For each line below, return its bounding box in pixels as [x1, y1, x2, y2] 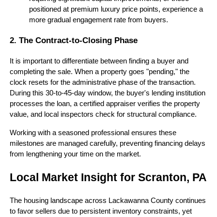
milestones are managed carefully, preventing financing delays [10, 139, 205, 148]
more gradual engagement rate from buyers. [29, 15, 168, 24]
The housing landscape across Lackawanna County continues [10, 196, 206, 204]
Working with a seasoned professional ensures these [10, 129, 176, 137]
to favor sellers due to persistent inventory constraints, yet [10, 207, 192, 215]
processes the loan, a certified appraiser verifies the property [10, 100, 200, 108]
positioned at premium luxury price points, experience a [29, 5, 203, 13]
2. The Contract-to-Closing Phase [10, 35, 138, 46]
